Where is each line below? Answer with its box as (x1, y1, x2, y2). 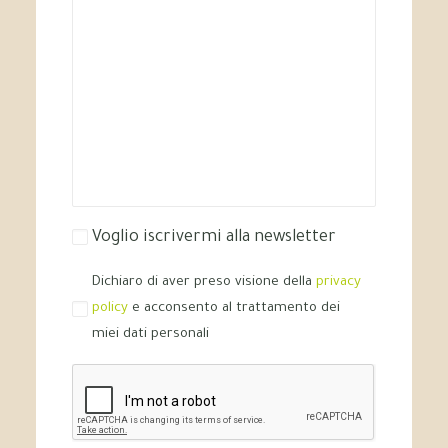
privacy (316, 275, 361, 290)
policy (92, 301, 128, 316)
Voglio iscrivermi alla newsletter (92, 229, 336, 247)
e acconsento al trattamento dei (128, 301, 340, 316)
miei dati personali (92, 327, 209, 342)
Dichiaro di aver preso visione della (92, 275, 316, 290)
